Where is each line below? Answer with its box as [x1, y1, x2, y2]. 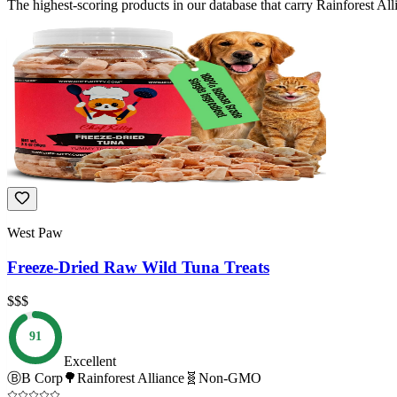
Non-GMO [198, 370, 261, 386]
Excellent [64, 354, 116, 370]
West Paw [7, 225, 63, 240]
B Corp [21, 370, 63, 386]
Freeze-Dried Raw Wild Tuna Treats [7, 257, 269, 276]
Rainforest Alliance [77, 370, 184, 386]
